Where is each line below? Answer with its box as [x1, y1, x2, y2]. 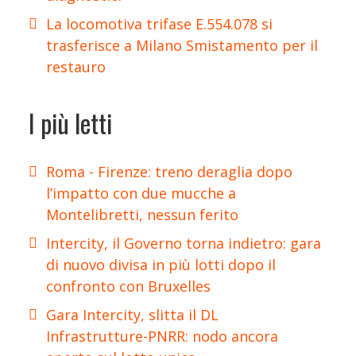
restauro [46, 57, 106, 76]
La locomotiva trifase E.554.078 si [46, 14, 273, 33]
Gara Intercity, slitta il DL [46, 305, 219, 324]
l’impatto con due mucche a [46, 184, 236, 203]
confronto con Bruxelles [46, 277, 211, 296]
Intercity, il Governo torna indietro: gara [46, 234, 321, 253]
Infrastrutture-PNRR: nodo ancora [46, 327, 278, 346]
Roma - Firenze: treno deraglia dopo [46, 162, 292, 181]
